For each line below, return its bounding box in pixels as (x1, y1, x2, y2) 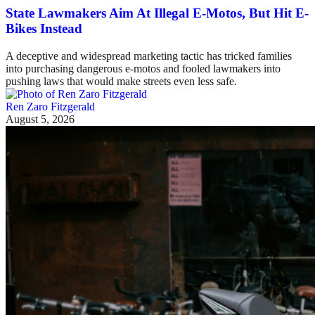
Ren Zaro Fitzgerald (6, 100, 95, 112)
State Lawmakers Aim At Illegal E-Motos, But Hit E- (6, 5, 309, 20)
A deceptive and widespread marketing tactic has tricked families (6, 49, 292, 62)
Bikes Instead (6, 20, 82, 36)
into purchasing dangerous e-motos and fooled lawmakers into (6, 62, 281, 75)
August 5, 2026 (6, 112, 75, 125)
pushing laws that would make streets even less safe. (6, 75, 237, 87)
